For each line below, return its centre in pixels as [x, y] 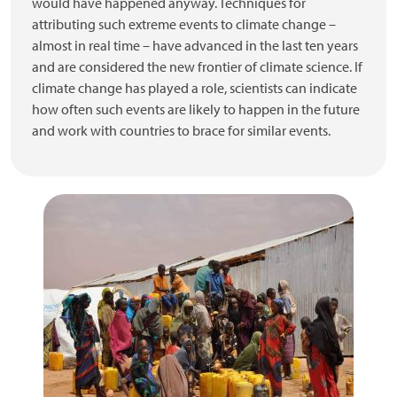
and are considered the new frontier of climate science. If [197, 66]
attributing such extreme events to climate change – [184, 24]
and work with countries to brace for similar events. [181, 130]
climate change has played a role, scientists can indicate [195, 88]
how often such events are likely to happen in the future [196, 109]
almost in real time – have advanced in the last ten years [195, 45]
